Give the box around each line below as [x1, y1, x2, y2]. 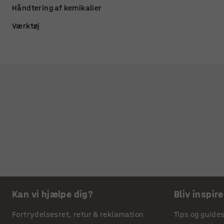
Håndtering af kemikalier [12, 3, 102, 12]
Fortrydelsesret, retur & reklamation [12, 209, 144, 219]
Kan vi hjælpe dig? [12, 188, 93, 200]
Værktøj [12, 21, 40, 30]
